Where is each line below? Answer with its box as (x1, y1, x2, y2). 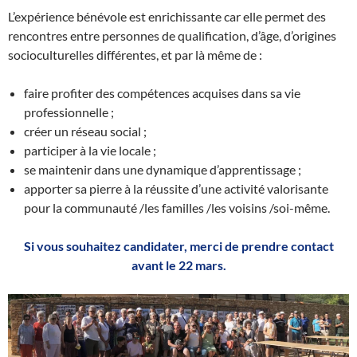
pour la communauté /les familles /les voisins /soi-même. (24, 200, 330, 215)
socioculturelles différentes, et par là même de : (8, 47, 262, 62)
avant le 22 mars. (131, 257, 226, 273)
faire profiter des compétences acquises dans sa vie (24, 85, 300, 100)
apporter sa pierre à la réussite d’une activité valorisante (24, 181, 328, 196)
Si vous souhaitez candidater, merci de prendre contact (23, 238, 334, 253)
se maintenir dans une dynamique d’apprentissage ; (24, 162, 301, 177)
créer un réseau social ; (24, 124, 147, 139)
